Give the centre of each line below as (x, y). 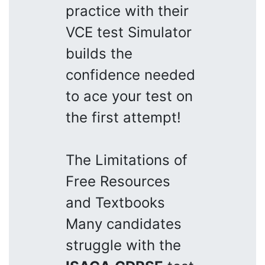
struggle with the (123, 245)
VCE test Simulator (129, 32)
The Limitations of (127, 160)
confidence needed (130, 75)
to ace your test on (129, 96)
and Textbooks (115, 202)
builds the (99, 53)
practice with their (127, 11)
